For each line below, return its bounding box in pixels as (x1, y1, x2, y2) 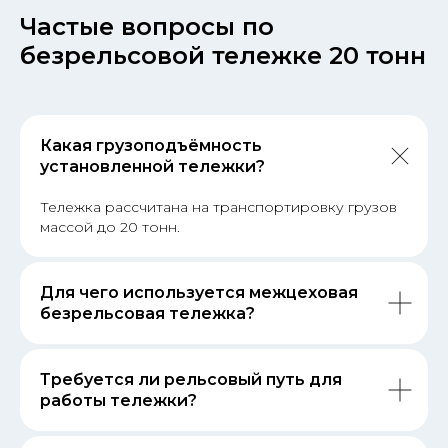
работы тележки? (40, 391, 197, 411)
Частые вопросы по (20, 12, 274, 42)
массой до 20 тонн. (40, 218, 180, 237)
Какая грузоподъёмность (40, 136, 262, 156)
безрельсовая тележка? (40, 304, 255, 324)
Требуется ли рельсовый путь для (40, 370, 342, 390)
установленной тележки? (40, 157, 265, 177)
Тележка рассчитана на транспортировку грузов (40, 198, 397, 217)
